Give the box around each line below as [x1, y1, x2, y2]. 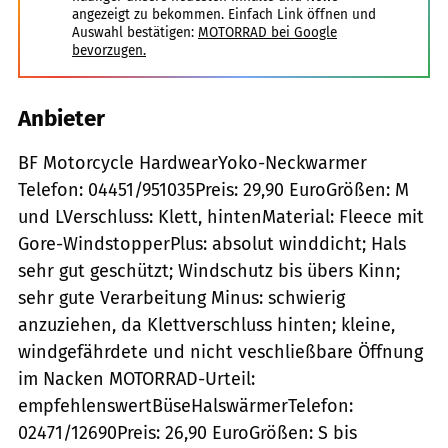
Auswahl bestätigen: [72, 23, 194, 41]
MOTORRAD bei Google [198, 23, 337, 41]
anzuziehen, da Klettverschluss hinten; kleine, [18, 313, 395, 336]
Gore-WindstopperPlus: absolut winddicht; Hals [18, 232, 406, 255]
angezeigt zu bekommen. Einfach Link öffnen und [72, 5, 376, 23]
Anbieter [18, 104, 105, 132]
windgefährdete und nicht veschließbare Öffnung [18, 340, 423, 363]
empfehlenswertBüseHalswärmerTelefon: [18, 394, 353, 417]
